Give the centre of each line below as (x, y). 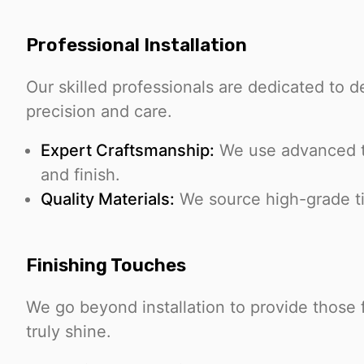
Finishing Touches (106, 266)
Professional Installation (136, 45)
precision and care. (99, 111)
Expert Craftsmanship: (128, 150)
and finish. (80, 174)
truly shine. (69, 332)
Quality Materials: (108, 199)
